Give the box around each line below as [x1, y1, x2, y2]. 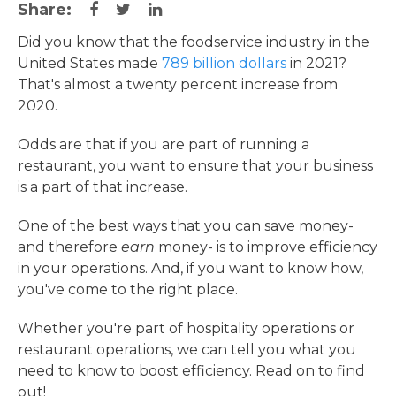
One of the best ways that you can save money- [18, 217, 354, 234]
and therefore [18, 239, 121, 255]
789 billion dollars [162, 55, 286, 72]
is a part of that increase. [18, 179, 187, 195]
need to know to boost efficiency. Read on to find [18, 362, 365, 379]
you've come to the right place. [18, 281, 241, 298]
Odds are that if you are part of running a [18, 136, 309, 153]
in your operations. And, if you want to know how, [18, 260, 363, 277]
